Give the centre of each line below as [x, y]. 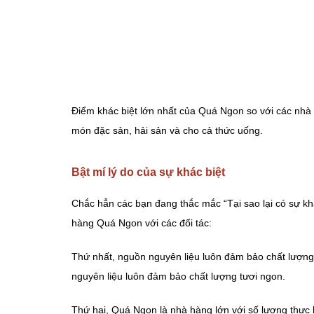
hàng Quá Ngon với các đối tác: [142, 223]
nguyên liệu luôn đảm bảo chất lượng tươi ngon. [178, 277]
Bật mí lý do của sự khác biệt [148, 172]
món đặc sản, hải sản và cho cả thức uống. [167, 131]
